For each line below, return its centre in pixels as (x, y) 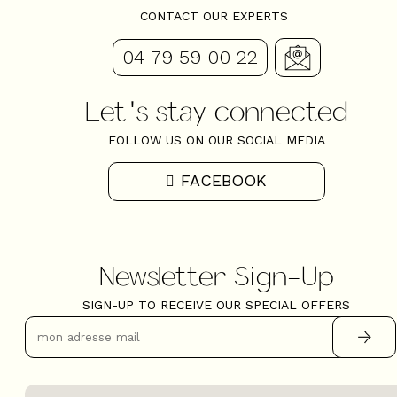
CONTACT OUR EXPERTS (216, 16)
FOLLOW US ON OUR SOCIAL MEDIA (216, 140)
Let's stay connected (216, 110)
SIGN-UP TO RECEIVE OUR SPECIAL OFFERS (216, 304)
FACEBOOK (223, 180)
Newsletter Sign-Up (216, 274)
